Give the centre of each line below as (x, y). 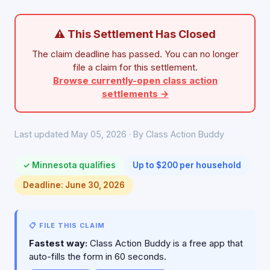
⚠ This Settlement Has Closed (135, 34)
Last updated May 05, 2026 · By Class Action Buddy (119, 134)
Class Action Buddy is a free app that (165, 243)
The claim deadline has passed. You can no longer (135, 54)
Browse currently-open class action (135, 80)
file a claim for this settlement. (135, 67)
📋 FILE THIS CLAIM (67, 225)
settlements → (135, 94)
